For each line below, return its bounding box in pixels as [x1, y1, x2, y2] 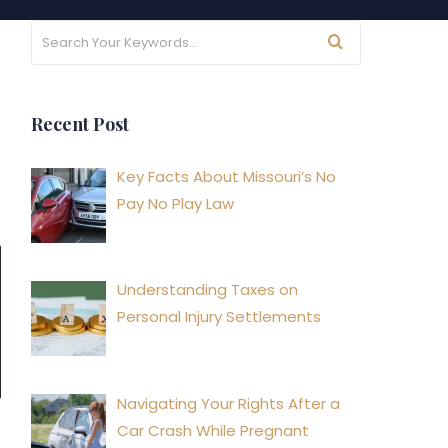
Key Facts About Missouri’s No [117, 166, 337, 187]
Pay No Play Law [117, 193, 235, 214]
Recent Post [31, 112, 129, 136]
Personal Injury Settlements [117, 306, 322, 328]
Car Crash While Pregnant [117, 419, 310, 441]
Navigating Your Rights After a [117, 392, 341, 414]
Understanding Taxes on [117, 279, 299, 301]
